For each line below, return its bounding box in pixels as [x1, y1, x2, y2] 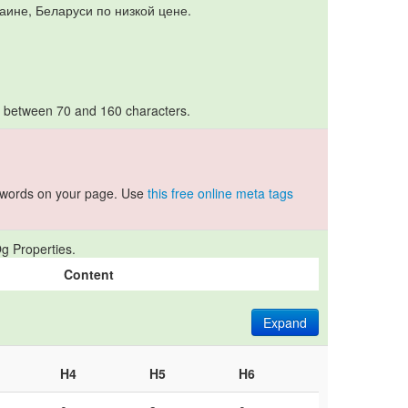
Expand [263, 312, 307, 331]
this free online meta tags [148, 183, 293, 202]
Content [64, 264, 114, 283]
